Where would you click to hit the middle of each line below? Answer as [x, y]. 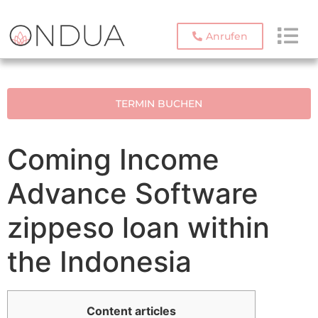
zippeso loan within [138, 228]
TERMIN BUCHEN [159, 104]
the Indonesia [99, 262]
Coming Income [113, 160]
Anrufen [226, 36]
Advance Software [133, 194]
